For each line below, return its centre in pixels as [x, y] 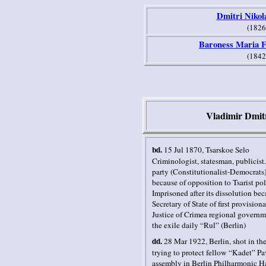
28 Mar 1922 [185, 241]
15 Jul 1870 [183, 149]
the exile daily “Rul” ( [188, 225]
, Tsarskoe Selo [226, 149]
